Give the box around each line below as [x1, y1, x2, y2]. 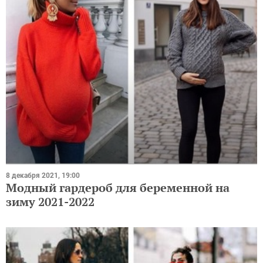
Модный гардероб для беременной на [6, 179, 230, 195]
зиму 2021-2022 [6, 193, 95, 210]
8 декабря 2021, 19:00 [6, 171, 80, 180]
